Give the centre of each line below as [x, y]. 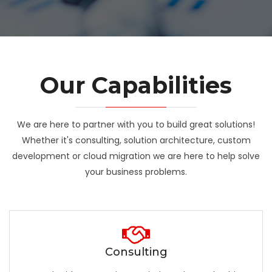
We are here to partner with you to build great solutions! [136, 124]
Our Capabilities [136, 85]
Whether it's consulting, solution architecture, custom [136, 140]
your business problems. [136, 172]
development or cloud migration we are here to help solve [136, 156]
